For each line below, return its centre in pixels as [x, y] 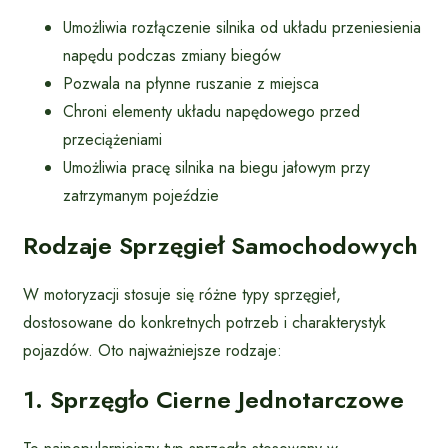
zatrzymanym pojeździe [141, 195]
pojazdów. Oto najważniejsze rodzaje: [152, 350]
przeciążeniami [112, 139]
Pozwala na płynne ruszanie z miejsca [191, 83]
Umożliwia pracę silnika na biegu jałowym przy [216, 167]
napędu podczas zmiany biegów [172, 55]
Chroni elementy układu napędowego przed [211, 111]
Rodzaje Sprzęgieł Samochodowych [220, 245]
